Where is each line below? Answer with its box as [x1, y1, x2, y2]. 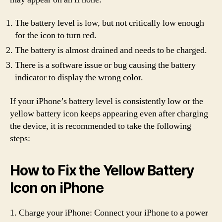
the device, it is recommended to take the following [10, 120, 191, 132]
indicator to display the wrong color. [15, 72, 143, 83]
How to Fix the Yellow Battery [10, 162, 194, 179]
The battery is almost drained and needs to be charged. [15, 45, 207, 56]
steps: [10, 132, 30, 144]
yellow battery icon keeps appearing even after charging [10, 108, 208, 119]
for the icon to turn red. [15, 30, 97, 41]
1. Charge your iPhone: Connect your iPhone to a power [10, 207, 208, 219]
